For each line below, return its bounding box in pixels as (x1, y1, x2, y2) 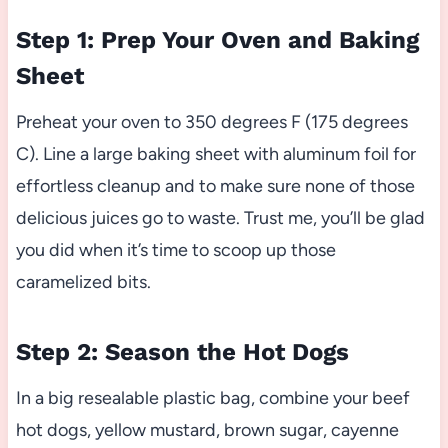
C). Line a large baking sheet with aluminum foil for (15, 142, 416, 165)
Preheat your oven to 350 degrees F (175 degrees (15, 110, 408, 133)
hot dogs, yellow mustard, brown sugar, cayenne (15, 418, 399, 441)
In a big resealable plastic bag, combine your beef (15, 386, 410, 409)
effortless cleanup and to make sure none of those (15, 174, 415, 197)
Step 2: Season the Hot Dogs (15, 337, 349, 366)
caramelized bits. (15, 270, 151, 293)
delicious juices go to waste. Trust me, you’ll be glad (15, 206, 425, 229)
